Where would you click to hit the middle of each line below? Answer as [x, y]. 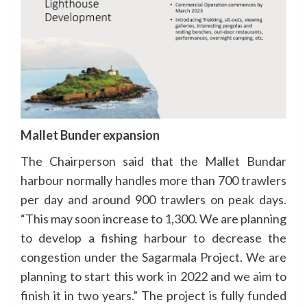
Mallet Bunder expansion [90, 135]
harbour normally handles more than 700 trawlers [153, 180]
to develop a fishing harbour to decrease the [153, 237]
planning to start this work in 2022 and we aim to [153, 276]
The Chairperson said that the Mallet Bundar [153, 161]
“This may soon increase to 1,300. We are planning [153, 218]
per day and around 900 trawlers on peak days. [153, 199]
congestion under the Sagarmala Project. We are [153, 257]
